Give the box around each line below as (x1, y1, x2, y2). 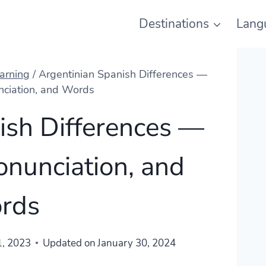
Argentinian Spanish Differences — (39, 67, 208, 81)
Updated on (42, 236, 96, 250)
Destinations (138, 15, 209, 32)
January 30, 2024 (97, 236, 176, 250)
